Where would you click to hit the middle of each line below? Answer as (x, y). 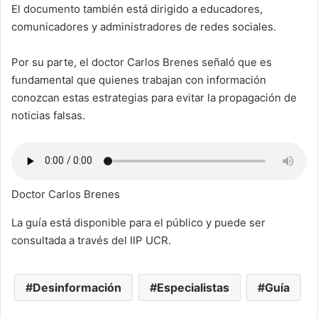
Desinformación (77, 287)
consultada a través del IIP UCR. (91, 240)
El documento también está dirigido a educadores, (137, 9)
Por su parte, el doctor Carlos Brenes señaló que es (142, 62)
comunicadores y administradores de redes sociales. (144, 26)
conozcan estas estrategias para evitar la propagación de (154, 97)
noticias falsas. (48, 115)
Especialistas (193, 287)
